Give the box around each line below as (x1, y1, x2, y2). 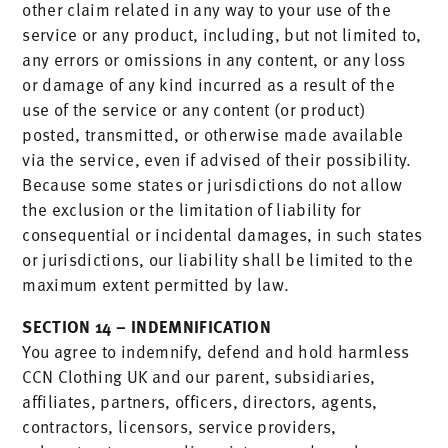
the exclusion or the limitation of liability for (22, 196, 362, 222)
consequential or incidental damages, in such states (22, 221, 423, 247)
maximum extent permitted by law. (22, 271, 290, 297)
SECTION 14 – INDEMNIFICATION (22, 313, 271, 338)
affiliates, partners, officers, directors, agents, (22, 388, 378, 414)
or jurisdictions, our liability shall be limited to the (22, 246, 414, 272)
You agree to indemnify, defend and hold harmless (22, 338, 410, 364)
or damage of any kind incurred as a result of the (22, 71, 396, 97)
